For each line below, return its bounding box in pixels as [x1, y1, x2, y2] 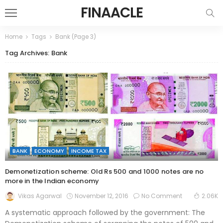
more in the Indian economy [5, 176, 100, 186]
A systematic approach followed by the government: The [5, 207, 205, 218]
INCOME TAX [71, 147, 107, 155]
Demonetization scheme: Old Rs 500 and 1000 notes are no [5, 167, 204, 177]
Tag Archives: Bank [5, 48, 68, 58]
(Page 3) [70, 33, 96, 41]
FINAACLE [80, 3, 143, 22]
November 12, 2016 [75, 191, 128, 200]
